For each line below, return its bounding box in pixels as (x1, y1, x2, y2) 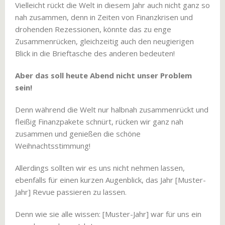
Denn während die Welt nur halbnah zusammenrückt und (15, 104, 208, 115)
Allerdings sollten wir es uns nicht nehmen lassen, (15, 163, 185, 173)
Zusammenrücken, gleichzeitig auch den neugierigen (15, 36, 194, 46)
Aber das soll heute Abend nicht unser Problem (15, 70, 192, 80)
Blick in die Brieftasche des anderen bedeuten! (15, 48, 175, 58)
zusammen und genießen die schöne (15, 129, 141, 139)
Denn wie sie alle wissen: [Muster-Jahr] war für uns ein (15, 209, 201, 219)
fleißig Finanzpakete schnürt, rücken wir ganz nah (15, 117, 183, 127)
